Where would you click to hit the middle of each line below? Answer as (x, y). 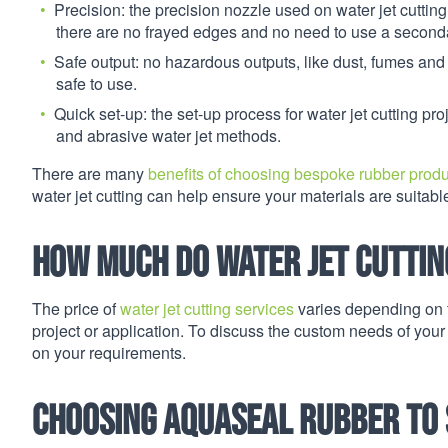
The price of (76, 309)
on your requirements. (109, 353)
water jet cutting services (207, 309)
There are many (90, 173)
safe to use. (96, 83)
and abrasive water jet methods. (168, 135)
